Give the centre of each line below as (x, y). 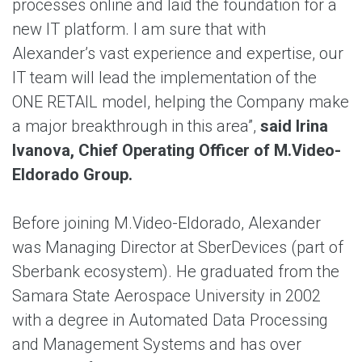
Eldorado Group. (72, 175)
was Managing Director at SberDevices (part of (178, 247)
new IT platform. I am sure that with (139, 29)
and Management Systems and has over (157, 344)
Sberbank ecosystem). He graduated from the (176, 271)
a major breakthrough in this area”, (136, 126)
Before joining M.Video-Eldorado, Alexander (166, 223)
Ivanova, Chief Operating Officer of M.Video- (177, 150)
